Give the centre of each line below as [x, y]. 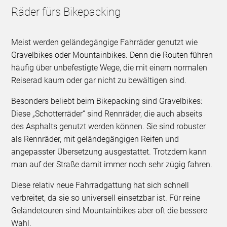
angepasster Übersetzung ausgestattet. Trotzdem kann [109, 152]
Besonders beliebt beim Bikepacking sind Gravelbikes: [107, 101]
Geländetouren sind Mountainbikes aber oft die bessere [109, 211]
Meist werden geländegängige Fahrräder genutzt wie [105, 43]
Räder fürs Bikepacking [66, 12]
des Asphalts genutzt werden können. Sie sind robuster [109, 127]
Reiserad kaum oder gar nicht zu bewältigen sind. [99, 81]
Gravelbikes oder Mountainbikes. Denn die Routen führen [112, 55]
